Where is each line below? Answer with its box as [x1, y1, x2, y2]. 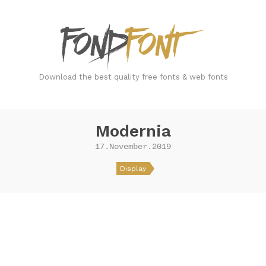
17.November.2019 [95, 142, 171, 151]
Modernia [95, 121, 171, 141]
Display [120, 164, 146, 173]
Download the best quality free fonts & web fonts [38, 72, 228, 81]
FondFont [207, 25, 246, 34]
